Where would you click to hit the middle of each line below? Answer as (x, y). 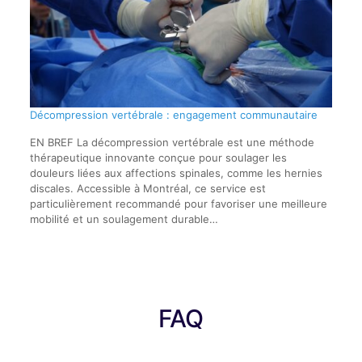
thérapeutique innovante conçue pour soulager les (158, 158)
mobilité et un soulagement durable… (124, 219)
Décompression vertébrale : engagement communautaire (173, 115)
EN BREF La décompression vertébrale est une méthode (172, 143)
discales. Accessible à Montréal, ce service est (147, 189)
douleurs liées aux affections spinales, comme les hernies (176, 173)
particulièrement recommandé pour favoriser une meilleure (178, 204)
